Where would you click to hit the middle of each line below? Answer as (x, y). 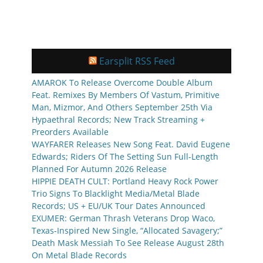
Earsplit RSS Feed (137, 61)
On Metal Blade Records (79, 255)
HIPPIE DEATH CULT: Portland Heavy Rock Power (125, 181)
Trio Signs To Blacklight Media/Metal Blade (116, 194)
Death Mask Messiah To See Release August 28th (128, 243)
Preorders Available (70, 132)
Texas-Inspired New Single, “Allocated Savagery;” (127, 231)
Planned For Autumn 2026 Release (99, 169)
